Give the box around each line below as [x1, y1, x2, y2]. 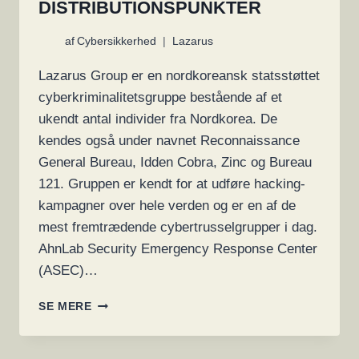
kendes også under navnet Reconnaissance [38, 133, 300, 149]
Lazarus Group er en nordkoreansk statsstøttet [38, 68, 320, 84]
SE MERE [38, 301, 92, 313]
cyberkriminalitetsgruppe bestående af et [38, 90, 282, 106]
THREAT [91, 313, 139, 326]
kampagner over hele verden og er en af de [38, 198, 296, 214]
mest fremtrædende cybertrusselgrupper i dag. [38, 220, 317, 236]
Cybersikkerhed [77, 35, 157, 48]
